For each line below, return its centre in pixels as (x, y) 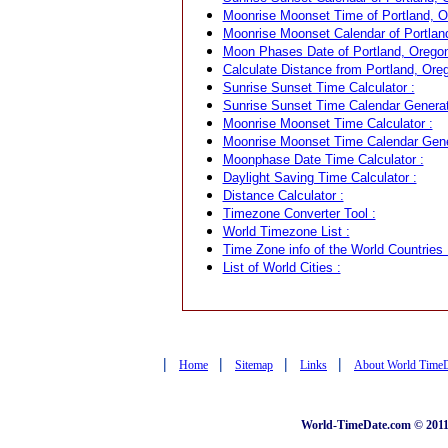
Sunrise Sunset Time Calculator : (318, 87)
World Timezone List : (286, 231)
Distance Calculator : (283, 195)
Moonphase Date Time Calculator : (323, 159)
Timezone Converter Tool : (299, 213)
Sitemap (254, 365)
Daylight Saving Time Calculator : (319, 177)
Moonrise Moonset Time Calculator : (327, 123)
